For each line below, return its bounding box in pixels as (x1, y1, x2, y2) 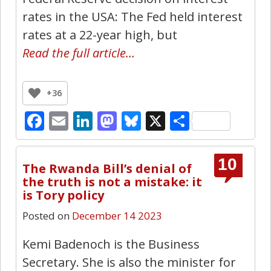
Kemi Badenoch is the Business (22, 236, 200, 253)
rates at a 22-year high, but (22, 26, 177, 43)
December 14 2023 (72, 209, 162, 223)
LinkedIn (93, 107, 171, 134)
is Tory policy (22, 187, 104, 204)
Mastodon (117, 107, 208, 134)
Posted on (22, 209, 70, 223)
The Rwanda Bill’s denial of (22, 160, 192, 177)
